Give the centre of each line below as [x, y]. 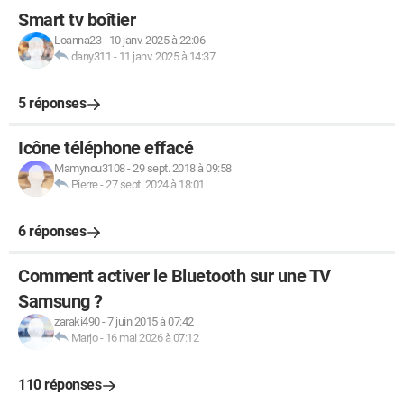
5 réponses [52, 103]
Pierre [84, 184]
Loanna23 [78, 40]
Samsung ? [60, 301]
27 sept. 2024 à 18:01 [155, 184]
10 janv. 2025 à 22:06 [156, 40]
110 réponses [60, 385]
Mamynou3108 [90, 168]
